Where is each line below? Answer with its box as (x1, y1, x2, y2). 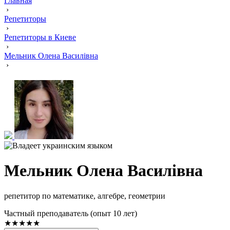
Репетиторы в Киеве (4, 33, 76, 42)
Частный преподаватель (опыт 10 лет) (4, 208, 137, 218)
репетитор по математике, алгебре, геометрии (4, 191, 165, 200)
